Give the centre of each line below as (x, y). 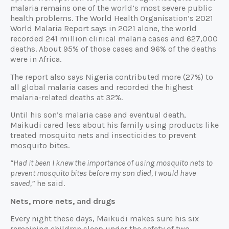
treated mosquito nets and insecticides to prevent (103, 135)
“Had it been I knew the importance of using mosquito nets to (111, 163)
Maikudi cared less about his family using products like (114, 125)
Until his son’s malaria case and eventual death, (98, 115)
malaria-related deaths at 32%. (66, 97)
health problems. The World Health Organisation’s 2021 (112, 18)
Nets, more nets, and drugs (63, 201)
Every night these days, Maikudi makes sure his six (105, 219)
